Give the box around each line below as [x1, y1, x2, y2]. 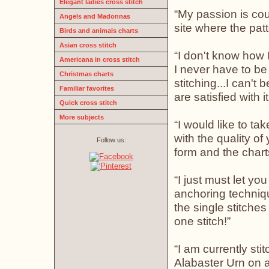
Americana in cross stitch [59, 56, 140, 63]
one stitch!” [174, 214, 231, 228]
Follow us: [96, 136, 126, 144]
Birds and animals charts [59, 27, 138, 34]
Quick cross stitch [59, 99, 117, 106]
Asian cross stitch [59, 41, 116, 49]
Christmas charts [59, 70, 113, 77]
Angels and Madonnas [59, 13, 130, 20]
